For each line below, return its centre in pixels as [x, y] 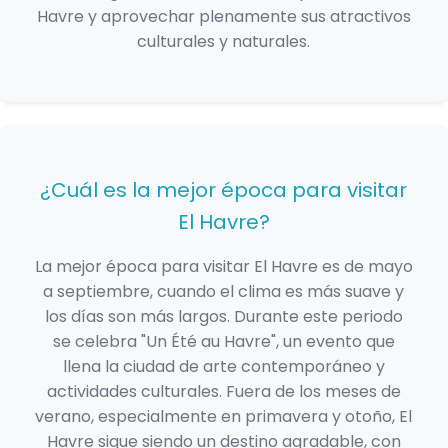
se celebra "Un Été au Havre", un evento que [223, 342]
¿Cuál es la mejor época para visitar [224, 190]
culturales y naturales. [224, 42]
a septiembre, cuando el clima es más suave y [224, 292]
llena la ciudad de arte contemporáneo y [223, 367]
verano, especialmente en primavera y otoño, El [224, 417]
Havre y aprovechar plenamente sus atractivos [223, 17]
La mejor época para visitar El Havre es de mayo [223, 267]
